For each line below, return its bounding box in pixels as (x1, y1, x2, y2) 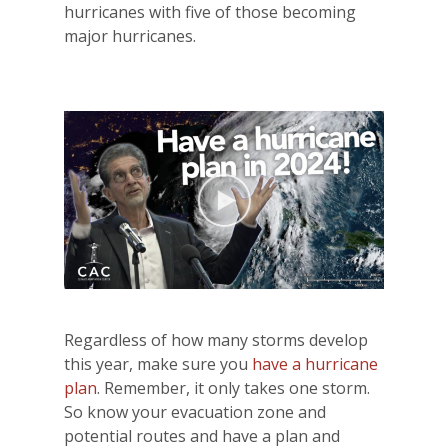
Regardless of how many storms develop (64, 329, 368, 352)
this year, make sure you (64, 353, 252, 376)
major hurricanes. (64, 24, 196, 47)
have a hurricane (252, 353, 378, 376)
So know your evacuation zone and (64, 401, 326, 424)
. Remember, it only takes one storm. (97, 377, 370, 400)
